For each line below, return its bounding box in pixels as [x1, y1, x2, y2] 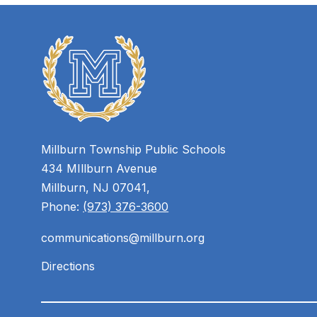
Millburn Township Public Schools [41, 142, 226, 157]
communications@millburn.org [41, 231, 205, 246]
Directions [41, 259, 96, 274]
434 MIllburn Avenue [41, 161, 158, 176]
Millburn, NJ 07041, [41, 180, 151, 195]
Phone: [41, 200, 83, 214]
